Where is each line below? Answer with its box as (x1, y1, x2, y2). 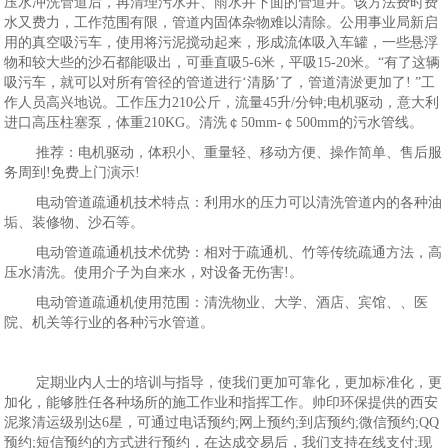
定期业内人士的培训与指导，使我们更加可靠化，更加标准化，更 (36, 375, 443, 390)
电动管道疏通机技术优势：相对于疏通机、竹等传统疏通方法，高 (36, 245, 443, 260)
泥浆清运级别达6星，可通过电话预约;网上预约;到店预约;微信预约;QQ (4, 415, 440, 430)
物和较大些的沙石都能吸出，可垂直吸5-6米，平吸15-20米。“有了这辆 (4, 55, 441, 70)
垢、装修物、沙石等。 (4, 215, 145, 230)
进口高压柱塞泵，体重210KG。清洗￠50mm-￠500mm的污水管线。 (4, 115, 424, 130)
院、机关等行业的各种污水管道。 (4, 315, 215, 330)
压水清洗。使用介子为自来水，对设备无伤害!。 (4, 265, 304, 280)
